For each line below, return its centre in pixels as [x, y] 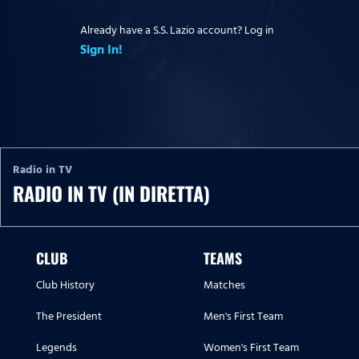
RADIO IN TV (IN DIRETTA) [111, 194]
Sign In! [101, 49]
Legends [56, 348]
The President [69, 317]
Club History [65, 285]
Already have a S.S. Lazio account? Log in [177, 30]
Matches [224, 285]
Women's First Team [251, 348]
